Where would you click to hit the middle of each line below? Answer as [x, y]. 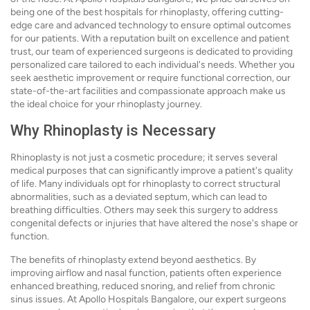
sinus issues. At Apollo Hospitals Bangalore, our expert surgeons [148, 299]
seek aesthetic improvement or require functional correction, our [151, 78]
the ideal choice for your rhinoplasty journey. [106, 104]
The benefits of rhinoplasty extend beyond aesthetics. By [133, 260]
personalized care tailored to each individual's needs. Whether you [153, 65]
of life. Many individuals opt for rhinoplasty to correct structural [145, 184]
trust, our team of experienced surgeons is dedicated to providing [152, 52]
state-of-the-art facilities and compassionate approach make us [148, 91]
